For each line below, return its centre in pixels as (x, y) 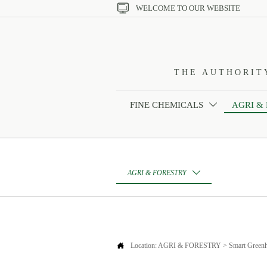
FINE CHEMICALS (166, 105)
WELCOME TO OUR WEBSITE (188, 8)
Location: (144, 246)
